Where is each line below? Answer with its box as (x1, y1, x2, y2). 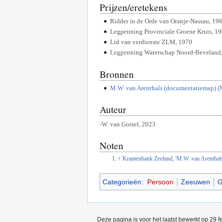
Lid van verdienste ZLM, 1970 (110, 38, 192, 46)
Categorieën (103, 178, 141, 186)
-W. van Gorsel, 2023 (100, 120, 156, 128)
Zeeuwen (180, 178, 210, 186)
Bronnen (100, 67, 134, 80)
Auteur (100, 103, 126, 116)
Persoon (147, 178, 173, 186)
